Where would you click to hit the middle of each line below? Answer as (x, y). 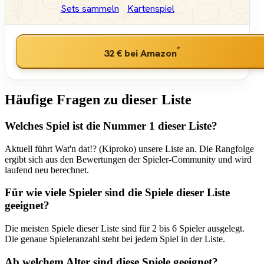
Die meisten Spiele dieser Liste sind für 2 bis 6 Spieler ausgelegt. (125, 229)
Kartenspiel (151, 9)
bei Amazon (149, 53)
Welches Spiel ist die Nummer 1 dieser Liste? (111, 126)
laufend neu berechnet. (47, 170)
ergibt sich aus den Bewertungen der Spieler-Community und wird (128, 159)
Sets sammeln (90, 9)
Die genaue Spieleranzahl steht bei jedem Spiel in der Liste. (115, 239)
